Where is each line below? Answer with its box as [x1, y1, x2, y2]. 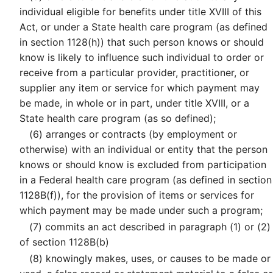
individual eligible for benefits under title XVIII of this [19, 5, 261, 18]
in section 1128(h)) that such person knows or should [19, 35, 264, 48]
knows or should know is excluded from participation [19, 158, 266, 171]
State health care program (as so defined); [19, 112, 216, 124]
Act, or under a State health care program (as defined [19, 20, 268, 33]
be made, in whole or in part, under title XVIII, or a [19, 96, 249, 109]
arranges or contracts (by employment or [43, 128, 237, 141]
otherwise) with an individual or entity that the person [19, 143, 268, 156]
